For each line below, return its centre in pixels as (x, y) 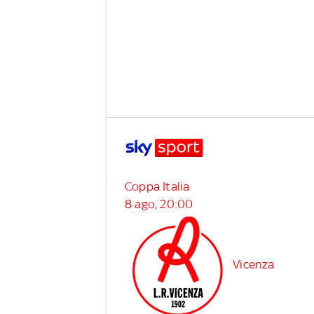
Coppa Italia (157, 187)
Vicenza (254, 265)
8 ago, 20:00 (159, 204)
